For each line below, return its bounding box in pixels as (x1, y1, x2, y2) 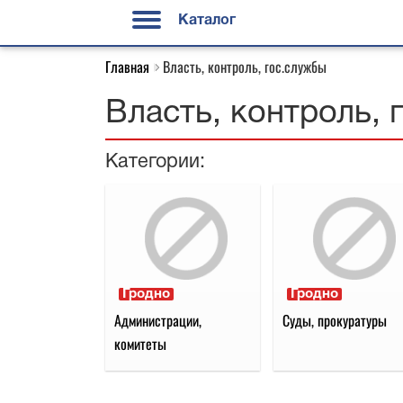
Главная (105, 58, 149, 76)
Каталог (175, 14, 236, 27)
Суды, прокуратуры (282, 311, 388, 330)
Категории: (105, 153, 205, 171)
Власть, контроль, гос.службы (163, 58, 327, 76)
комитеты (114, 335, 166, 354)
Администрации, (114, 311, 201, 330)
